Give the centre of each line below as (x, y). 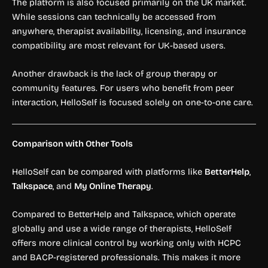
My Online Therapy (113, 186)
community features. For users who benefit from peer (123, 88)
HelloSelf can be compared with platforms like (108, 172)
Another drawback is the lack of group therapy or (115, 74)
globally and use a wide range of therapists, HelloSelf (122, 229)
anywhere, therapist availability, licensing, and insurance (129, 31)
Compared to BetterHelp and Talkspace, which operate (124, 214)
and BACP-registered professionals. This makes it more (126, 258)
